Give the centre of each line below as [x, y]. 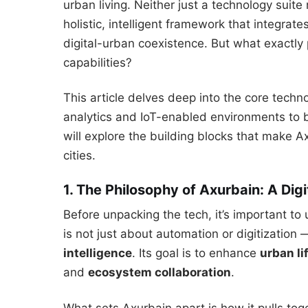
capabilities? [98, 62]
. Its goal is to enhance [196, 253]
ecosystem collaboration [159, 273]
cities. [79, 156]
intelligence [98, 253]
